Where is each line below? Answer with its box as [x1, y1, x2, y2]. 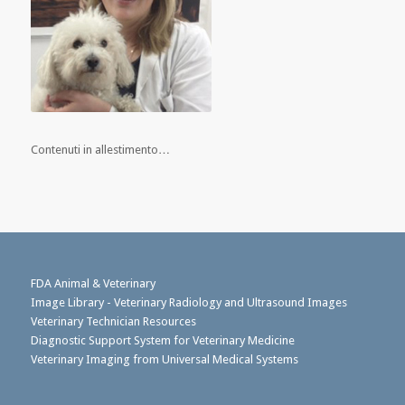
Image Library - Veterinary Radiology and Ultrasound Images [30, 296, 347, 310]
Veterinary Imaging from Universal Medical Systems [30, 353, 298, 367]
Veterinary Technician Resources [30, 315, 196, 329]
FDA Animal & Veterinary [30, 277, 155, 291]
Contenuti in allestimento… [30, 143, 170, 157]
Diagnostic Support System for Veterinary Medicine [30, 334, 295, 348]
